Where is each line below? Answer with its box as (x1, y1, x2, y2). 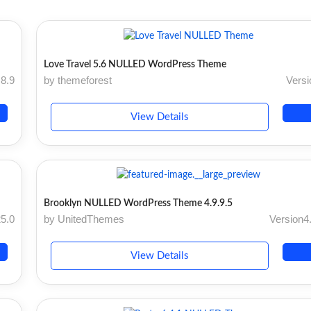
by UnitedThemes (44, 213, 125, 226)
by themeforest (44, 74, 112, 86)
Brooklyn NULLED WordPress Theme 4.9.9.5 (44, 199, 233, 209)
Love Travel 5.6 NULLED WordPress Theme (44, 59, 227, 69)
